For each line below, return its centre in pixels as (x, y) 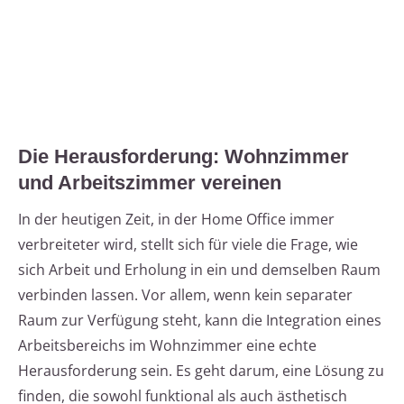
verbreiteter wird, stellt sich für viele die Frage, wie (188, 245)
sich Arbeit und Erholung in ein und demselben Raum (199, 270)
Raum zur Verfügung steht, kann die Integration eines (200, 321)
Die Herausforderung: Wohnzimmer (184, 157)
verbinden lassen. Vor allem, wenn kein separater (185, 295)
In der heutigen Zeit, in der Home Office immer (176, 220)
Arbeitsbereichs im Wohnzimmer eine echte (167, 346)
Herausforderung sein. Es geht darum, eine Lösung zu (201, 371)
